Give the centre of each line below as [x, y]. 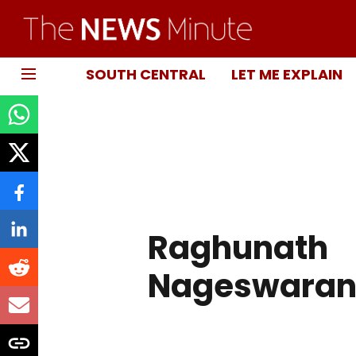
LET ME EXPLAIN [287, 74]
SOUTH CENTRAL [146, 74]
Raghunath [238, 248]
